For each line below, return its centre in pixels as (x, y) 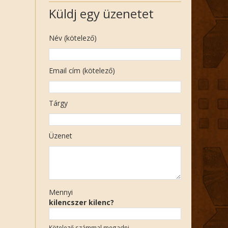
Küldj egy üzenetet (101, 13)
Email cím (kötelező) (82, 70)
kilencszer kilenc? (81, 202)
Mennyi (61, 192)
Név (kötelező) (73, 38)
